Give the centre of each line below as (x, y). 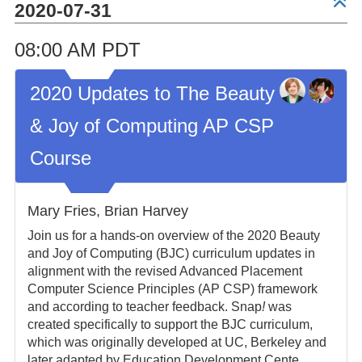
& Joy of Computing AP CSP (152, 126)
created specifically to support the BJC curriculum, (170, 324)
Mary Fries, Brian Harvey (107, 211)
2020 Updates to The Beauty (152, 93)
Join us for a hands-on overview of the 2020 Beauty (173, 236)
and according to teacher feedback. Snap (144, 307)
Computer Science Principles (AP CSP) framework (172, 289)
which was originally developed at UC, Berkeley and (177, 342)
